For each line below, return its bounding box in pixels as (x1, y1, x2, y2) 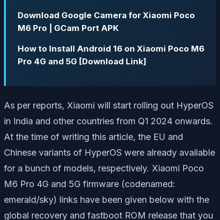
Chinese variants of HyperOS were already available (4, 147, 215, 158)
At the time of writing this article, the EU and (4, 132, 183, 142)
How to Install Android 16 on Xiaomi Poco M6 (18, 44, 204, 54)
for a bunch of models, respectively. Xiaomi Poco (4, 163, 204, 174)
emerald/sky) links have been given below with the (4, 194, 209, 205)
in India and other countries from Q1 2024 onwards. (4, 116, 213, 127)
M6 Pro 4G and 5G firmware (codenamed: (4, 179, 175, 190)
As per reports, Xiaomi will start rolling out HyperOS (4, 100, 214, 111)
